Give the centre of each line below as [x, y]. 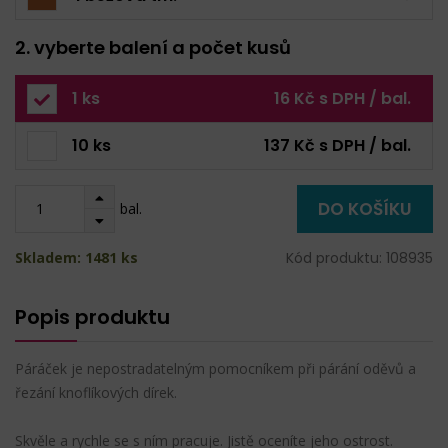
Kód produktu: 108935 [359, 257]
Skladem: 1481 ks [76, 257]
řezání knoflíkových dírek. [96, 392]
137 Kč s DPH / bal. [337, 145]
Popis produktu [92, 316]
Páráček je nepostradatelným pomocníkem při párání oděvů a [215, 368]
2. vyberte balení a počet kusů [153, 47]
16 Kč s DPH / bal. [342, 98]
